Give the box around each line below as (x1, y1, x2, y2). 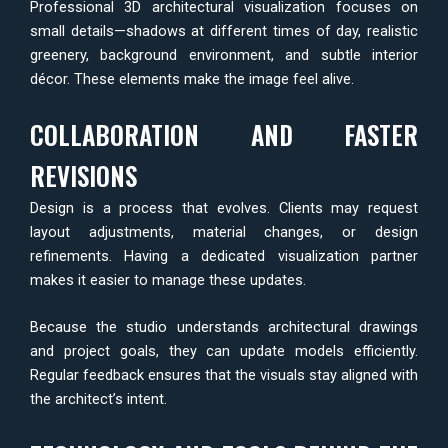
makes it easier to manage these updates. (30, 271, 306, 290)
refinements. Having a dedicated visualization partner (30, 247, 418, 266)
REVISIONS (30, 157, 137, 195)
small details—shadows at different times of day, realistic (30, 21, 418, 40)
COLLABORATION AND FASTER (30, 116, 418, 154)
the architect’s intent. (30, 390, 167, 409)
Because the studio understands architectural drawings (30, 318, 418, 337)
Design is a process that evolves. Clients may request (30, 199, 418, 218)
